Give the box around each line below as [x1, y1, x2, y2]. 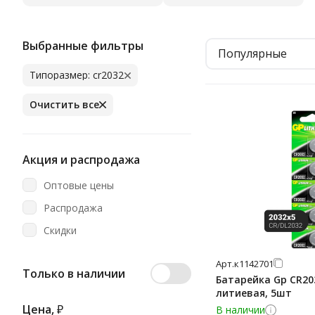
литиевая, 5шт [216, 286, 292, 300]
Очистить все [30, 98, 99, 112]
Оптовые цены [44, 178, 114, 192]
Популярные [218, 46, 287, 62]
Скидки [44, 223, 77, 237]
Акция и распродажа [22, 152, 140, 168]
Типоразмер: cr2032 [30, 68, 124, 82]
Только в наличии [22, 266, 125, 282]
